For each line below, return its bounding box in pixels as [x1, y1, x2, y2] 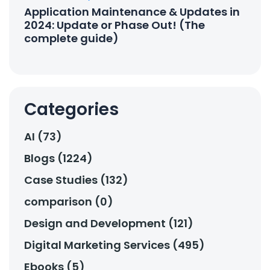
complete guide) [24, 30, 119, 46]
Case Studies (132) [24, 172, 128, 187]
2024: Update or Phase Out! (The [24, 17, 205, 33]
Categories [24, 97, 119, 121]
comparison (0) [24, 193, 113, 209]
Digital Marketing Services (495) [24, 237, 205, 253]
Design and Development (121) [24, 215, 193, 231]
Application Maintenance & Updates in [24, 4, 240, 19]
